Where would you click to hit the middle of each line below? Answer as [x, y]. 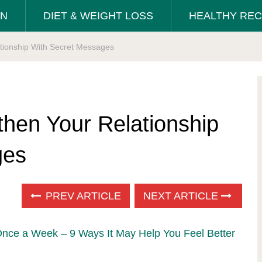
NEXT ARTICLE [182, 196]
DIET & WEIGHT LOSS [98, 16]
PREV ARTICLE [82, 196]
